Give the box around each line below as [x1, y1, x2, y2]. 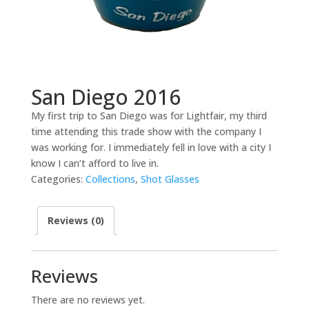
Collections [85, 172, 135, 186]
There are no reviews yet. [30, 293, 145, 307]
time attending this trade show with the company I [30, 125, 261, 139]
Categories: [30, 172, 86, 186]
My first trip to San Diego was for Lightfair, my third [30, 109, 267, 123]
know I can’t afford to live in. [30, 157, 159, 170]
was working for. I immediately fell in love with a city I [30, 141, 271, 154]
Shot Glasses [140, 172, 199, 186]
